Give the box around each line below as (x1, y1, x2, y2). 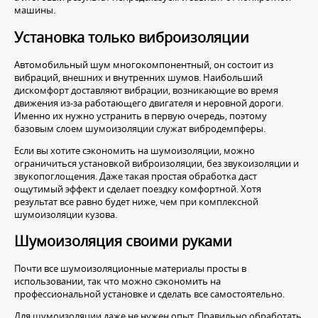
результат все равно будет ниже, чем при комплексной (14, 194, 258, 208)
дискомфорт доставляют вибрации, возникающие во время (14, 83, 278, 97)
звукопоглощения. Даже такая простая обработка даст (14, 169, 257, 182)
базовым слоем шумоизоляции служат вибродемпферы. (14, 121, 265, 135)
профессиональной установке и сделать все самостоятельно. (14, 287, 285, 301)
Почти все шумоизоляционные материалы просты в (14, 262, 246, 275)
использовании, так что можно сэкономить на (14, 275, 221, 288)
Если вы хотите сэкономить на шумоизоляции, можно (14, 143, 255, 157)
